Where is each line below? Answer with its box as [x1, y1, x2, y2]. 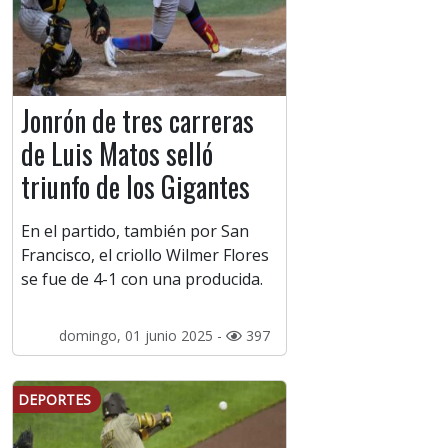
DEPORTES [18, 390, 91, 410]
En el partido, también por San [21, 220, 249, 243]
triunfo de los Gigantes [21, 166, 250, 208]
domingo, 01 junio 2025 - [58, 326, 226, 346]
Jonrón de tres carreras [21, 100, 254, 142]
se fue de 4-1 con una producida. [21, 268, 263, 291]
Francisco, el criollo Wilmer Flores [21, 244, 269, 267]
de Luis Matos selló [21, 133, 213, 175]
